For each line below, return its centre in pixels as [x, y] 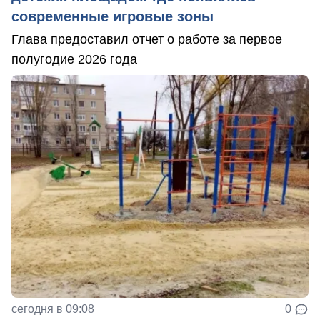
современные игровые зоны [112, 16]
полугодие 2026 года [74, 59]
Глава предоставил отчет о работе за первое [147, 39]
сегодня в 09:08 [53, 309]
